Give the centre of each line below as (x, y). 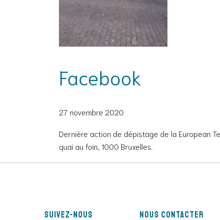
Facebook (100, 76)
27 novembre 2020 (91, 111)
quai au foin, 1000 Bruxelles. (106, 146)
